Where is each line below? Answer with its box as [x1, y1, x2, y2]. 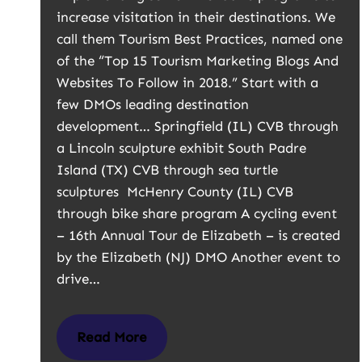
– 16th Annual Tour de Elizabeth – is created [57, 227, 340, 243]
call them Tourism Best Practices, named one [57, 31, 343, 47]
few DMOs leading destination [57, 96, 249, 112]
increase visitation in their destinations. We [57, 9, 335, 25]
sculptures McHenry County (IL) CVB [57, 183, 293, 200]
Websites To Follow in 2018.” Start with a [57, 74, 318, 90]
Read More [77, 329, 147, 345]
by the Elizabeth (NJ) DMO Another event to [57, 249, 340, 265]
